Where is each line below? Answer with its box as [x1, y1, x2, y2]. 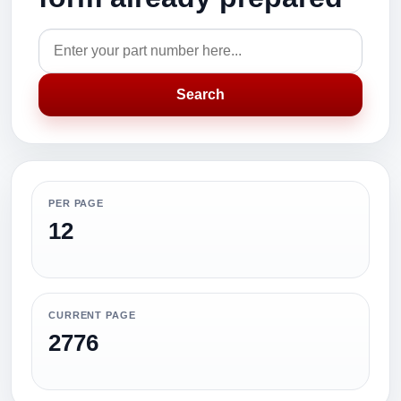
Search [176, 87, 225, 102]
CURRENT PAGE [48, 310, 136, 320]
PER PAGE [48, 198, 105, 209]
